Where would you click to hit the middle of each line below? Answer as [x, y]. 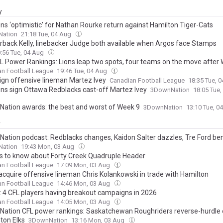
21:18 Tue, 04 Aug [47, 34]
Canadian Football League [147, 81]
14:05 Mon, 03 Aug [84, 202]
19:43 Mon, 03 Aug [48, 147]
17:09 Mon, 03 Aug [84, 165]
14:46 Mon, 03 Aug [84, 184]
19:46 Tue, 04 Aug [83, 71]
